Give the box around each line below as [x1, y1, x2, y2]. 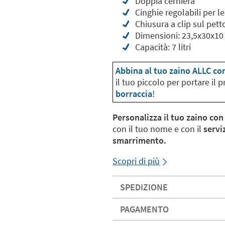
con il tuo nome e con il [113, 123, 203, 135]
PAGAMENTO [120, 203, 169, 215]
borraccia [116, 88, 152, 99]
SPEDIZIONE [120, 181, 168, 193]
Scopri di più [113, 155, 160, 167]
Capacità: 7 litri [135, 41, 191, 53]
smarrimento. [113, 135, 166, 146]
